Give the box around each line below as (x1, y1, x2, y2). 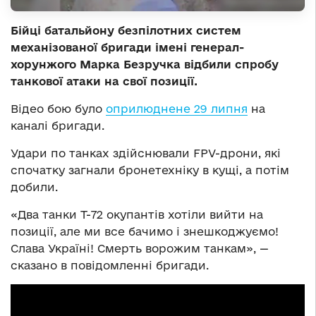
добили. (11, 180, 58, 193)
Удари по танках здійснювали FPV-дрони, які (11, 146, 281, 159)
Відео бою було (11, 102, 106, 115)
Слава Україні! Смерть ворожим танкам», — (11, 241, 269, 255)
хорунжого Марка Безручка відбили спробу (11, 57, 279, 71)
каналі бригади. (11, 119, 104, 132)
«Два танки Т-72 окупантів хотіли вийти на (11, 207, 263, 221)
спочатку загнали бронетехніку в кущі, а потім (11, 163, 289, 176)
